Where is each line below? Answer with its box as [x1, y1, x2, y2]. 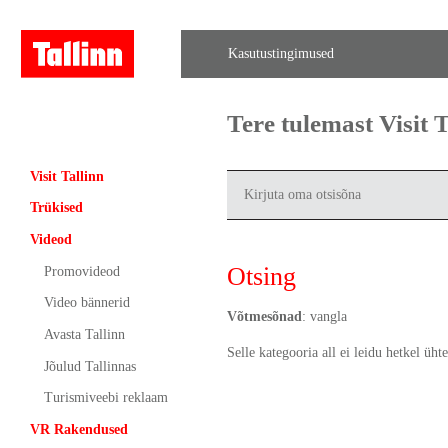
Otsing [226, 261, 296, 291]
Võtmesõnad [226, 308, 302, 324]
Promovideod [43, 263, 120, 279]
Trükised [29, 200, 83, 216]
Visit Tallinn [29, 168, 104, 184]
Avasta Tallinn [43, 326, 125, 342]
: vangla [301, 308, 347, 324]
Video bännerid [43, 295, 130, 311]
